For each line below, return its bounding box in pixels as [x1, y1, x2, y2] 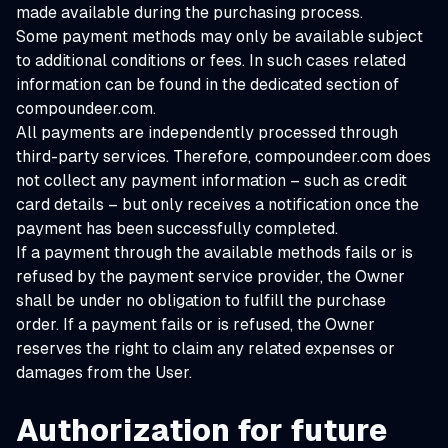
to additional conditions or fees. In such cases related [16, 51, 406, 70]
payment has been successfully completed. [16, 219, 338, 238]
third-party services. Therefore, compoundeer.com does [16, 147, 431, 166]
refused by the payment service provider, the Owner [16, 267, 405, 286]
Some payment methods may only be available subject [16, 27, 423, 46]
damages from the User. [16, 363, 192, 382]
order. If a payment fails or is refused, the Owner [16, 315, 375, 334]
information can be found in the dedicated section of [16, 75, 399, 94]
